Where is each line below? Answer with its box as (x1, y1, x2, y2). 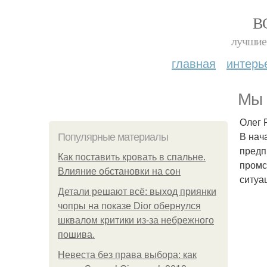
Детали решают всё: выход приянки (58, 187, 216, 197)
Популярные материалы (58, 131, 168, 143)
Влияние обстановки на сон (58, 166, 181, 176)
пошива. (58, 229, 95, 240)
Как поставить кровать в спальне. (58, 152, 206, 162)
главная (172, 54, 216, 72)
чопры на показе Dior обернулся (58, 201, 201, 211)
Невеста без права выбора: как (58, 250, 197, 260)
